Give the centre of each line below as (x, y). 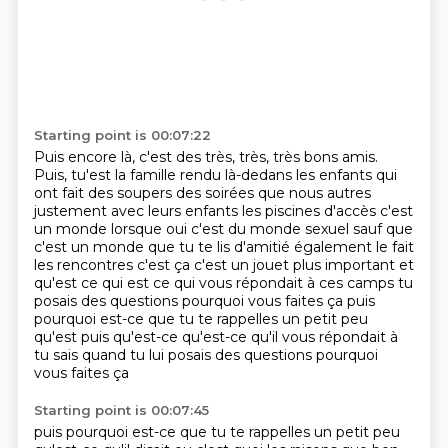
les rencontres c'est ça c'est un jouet (163, 265)
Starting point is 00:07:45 (121, 410)
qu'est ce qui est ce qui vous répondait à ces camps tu (223, 283)
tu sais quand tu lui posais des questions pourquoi (205, 355)
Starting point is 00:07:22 (122, 135)
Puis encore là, (86, 157)
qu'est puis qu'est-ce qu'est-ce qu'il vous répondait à (215, 337)
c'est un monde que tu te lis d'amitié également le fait (223, 247)
